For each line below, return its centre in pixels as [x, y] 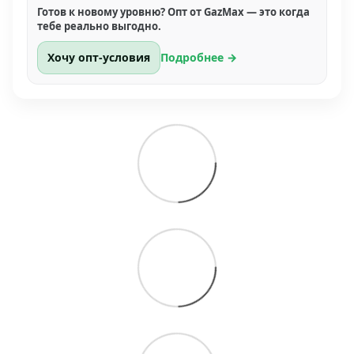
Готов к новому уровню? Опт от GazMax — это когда [173, 12]
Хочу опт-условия [99, 58]
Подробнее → [199, 58]
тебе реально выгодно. [99, 26]
